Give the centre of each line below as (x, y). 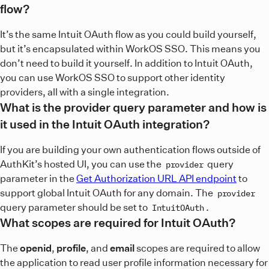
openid (36, 248)
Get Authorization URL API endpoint (156, 178)
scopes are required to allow (197, 248)
